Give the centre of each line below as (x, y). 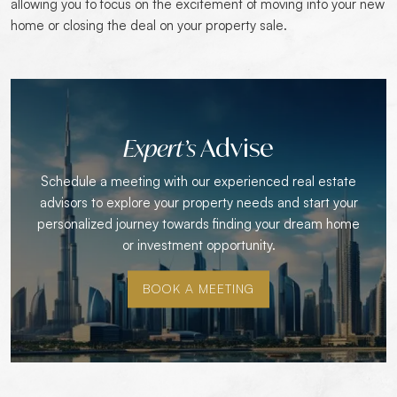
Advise (237, 148)
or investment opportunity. (198, 245)
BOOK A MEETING (198, 289)
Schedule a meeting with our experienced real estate (198, 182)
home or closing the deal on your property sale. (149, 25)
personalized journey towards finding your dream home (198, 224)
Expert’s (162, 148)
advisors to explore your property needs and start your (198, 203)
